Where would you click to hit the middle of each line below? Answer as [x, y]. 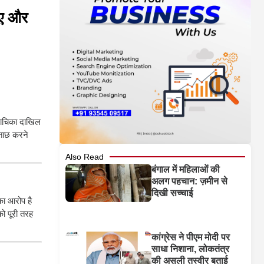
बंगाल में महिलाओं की [186, 170]
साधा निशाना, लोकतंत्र [191, 249]
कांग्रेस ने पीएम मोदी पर [191, 237]
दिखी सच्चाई [172, 193]
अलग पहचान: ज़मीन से [190, 181]
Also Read [85, 157]
